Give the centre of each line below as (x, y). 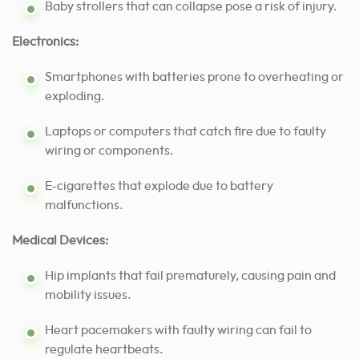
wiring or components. (109, 151)
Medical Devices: (60, 241)
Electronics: (45, 42)
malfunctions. (84, 206)
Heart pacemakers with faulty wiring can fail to (178, 331)
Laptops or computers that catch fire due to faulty (186, 132)
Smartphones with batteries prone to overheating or (194, 77)
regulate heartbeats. (104, 350)
